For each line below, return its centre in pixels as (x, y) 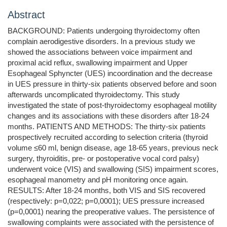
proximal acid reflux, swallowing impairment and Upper (98, 63)
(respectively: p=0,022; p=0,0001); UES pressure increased (106, 201)
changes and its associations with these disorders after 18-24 (108, 116)
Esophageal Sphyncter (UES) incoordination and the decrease (110, 73)
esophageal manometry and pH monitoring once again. (98, 180)
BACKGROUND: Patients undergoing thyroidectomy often (104, 31)
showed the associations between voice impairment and (100, 52)
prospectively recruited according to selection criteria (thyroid (108, 137)
